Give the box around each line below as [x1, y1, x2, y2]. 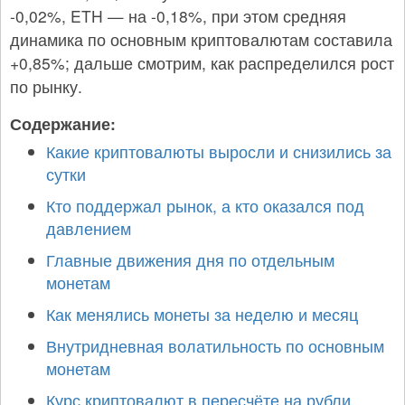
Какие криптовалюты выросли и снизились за [46, 140, 391, 163]
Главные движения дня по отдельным [46, 249, 334, 271]
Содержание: [10, 112, 116, 135]
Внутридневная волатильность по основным [46, 334, 384, 357]
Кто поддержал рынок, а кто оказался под [46, 194, 364, 217]
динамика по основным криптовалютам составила [10, 28, 392, 51]
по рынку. [10, 75, 82, 98]
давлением [46, 217, 131, 240]
